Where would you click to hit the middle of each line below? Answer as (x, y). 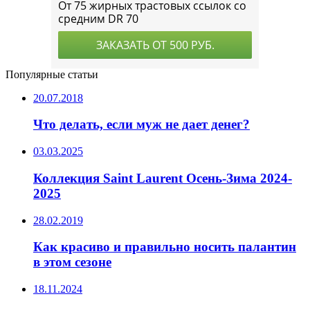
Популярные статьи (52, 74)
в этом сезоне (72, 262)
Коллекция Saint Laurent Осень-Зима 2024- (163, 178)
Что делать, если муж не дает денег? (142, 125)
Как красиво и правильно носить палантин (165, 247)
